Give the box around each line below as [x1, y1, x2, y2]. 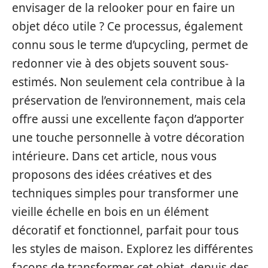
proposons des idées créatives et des [12, 167, 212, 182]
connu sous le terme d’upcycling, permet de [12, 37, 248, 53]
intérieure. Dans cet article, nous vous [12, 148, 217, 164]
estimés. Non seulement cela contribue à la [12, 74, 245, 90]
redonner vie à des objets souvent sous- [12, 56, 229, 71]
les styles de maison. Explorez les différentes [12, 241, 253, 257]
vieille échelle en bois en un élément [12, 204, 209, 220]
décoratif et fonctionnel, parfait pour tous [12, 223, 239, 238]
